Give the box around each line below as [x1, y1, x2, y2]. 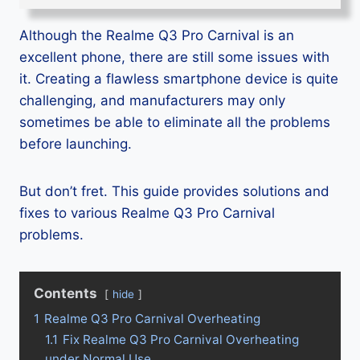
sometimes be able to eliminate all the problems [19, 114, 330, 131]
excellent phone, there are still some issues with [19, 49, 329, 66]
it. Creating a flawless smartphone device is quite [19, 71, 338, 88]
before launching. [19, 136, 132, 153]
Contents [34, 285, 97, 302]
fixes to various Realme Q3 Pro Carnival [19, 205, 275, 222]
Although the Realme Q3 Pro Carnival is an [19, 27, 294, 44]
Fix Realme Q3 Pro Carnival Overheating [63, 332, 299, 348]
